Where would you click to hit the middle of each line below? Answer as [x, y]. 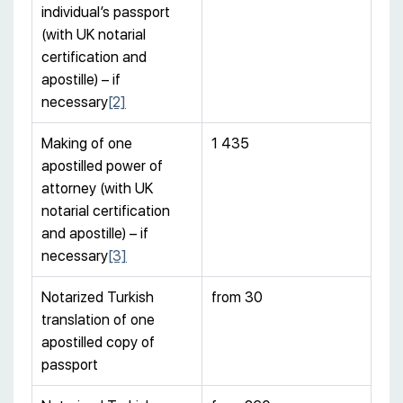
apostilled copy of [98, 343]
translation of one [98, 320]
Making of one [87, 144]
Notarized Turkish [98, 298]
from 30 [237, 298]
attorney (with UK [97, 189]
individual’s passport [106, 13]
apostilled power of [102, 166]
